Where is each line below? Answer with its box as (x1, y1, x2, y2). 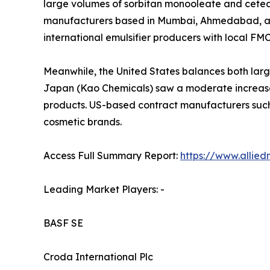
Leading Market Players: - (43, 183, 165, 196)
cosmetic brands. (43, 116, 122, 128)
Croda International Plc (43, 251, 153, 263)
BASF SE (43, 217, 83, 230)
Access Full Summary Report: (43, 149, 180, 162)
